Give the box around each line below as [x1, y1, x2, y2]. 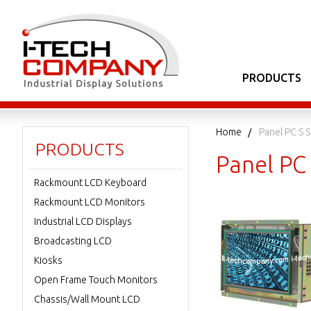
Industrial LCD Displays [34, 216, 132, 227]
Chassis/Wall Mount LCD [34, 294, 140, 305]
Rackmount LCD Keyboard [34, 177, 146, 188]
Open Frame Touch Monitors [34, 274, 158, 285]
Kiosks [34, 255, 62, 266]
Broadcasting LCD [34, 235, 112, 246]
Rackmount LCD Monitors [34, 196, 145, 208]
